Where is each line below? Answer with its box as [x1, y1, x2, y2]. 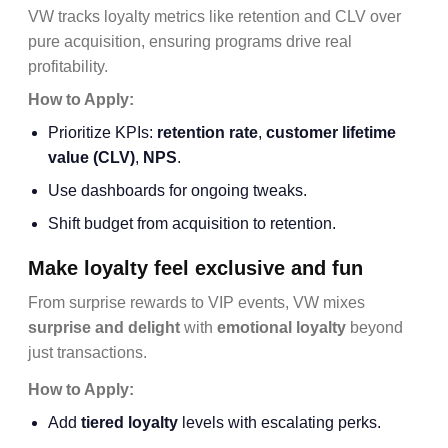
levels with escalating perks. [178, 414, 381, 431]
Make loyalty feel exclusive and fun [28, 257, 363, 279]
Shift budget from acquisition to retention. [48, 215, 336, 232]
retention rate [157, 124, 258, 141]
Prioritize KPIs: [48, 124, 157, 141]
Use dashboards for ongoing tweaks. [48, 182, 307, 199]
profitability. [28, 58, 108, 75]
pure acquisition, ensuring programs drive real [28, 33, 352, 50]
